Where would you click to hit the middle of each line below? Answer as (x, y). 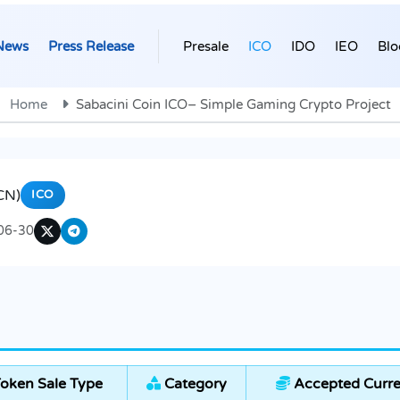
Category (194, 384)
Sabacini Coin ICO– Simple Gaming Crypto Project (233, 105)
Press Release (91, 46)
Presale (206, 46)
